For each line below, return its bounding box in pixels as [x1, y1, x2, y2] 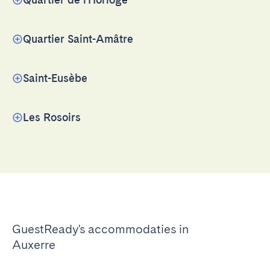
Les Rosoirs [23, 111, 81, 124]
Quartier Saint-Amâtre [23, 33, 133, 45]
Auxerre [12, 237, 55, 252]
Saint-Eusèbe [23, 72, 87, 84]
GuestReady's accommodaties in [12, 222, 189, 236]
